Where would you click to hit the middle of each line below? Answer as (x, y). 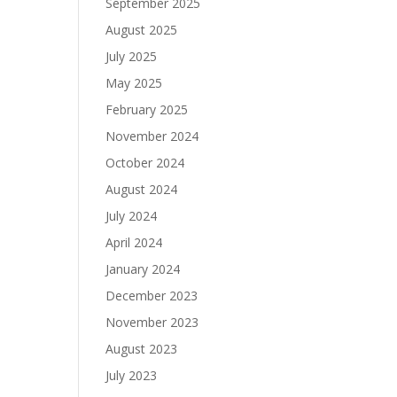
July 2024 (132, 216)
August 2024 (142, 189)
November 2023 (152, 322)
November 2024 (152, 136)
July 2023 (132, 375)
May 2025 (134, 83)
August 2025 (142, 30)
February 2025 (147, 109)
